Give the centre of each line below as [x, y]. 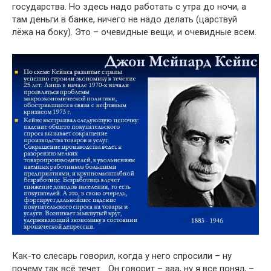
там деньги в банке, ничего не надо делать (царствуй [125, 20]
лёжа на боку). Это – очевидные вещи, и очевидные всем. [134, 32]
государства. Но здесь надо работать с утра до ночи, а [129, 7]
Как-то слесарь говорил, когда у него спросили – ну [122, 256]
